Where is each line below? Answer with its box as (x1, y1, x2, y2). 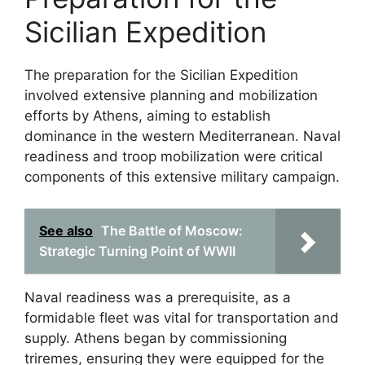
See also (39, 222, 93, 239)
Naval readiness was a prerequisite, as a (24, 288, 291, 306)
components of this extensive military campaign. (24, 169, 340, 185)
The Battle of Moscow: (101, 222, 243, 239)
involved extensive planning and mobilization (24, 87, 318, 103)
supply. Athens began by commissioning (24, 329, 287, 346)
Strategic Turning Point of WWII (39, 242, 235, 259)
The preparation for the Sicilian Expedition (24, 67, 298, 83)
